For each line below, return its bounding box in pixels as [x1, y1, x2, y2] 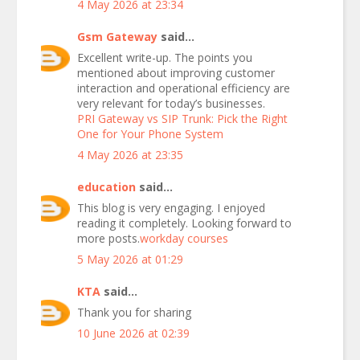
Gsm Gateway [77, 29, 157, 44]
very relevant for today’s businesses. [77, 96, 265, 111]
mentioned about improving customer [77, 65, 275, 80]
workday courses [140, 231, 228, 246]
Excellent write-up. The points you [77, 50, 252, 65]
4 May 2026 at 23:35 [77, 147, 183, 162]
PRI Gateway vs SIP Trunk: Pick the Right [77, 111, 288, 126]
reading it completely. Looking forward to [77, 215, 292, 231]
